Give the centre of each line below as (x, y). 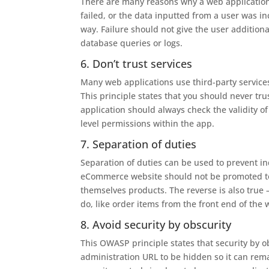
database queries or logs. (132, 43)
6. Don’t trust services (137, 64)
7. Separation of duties (139, 144)
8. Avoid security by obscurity (156, 225)
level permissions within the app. (148, 123)
